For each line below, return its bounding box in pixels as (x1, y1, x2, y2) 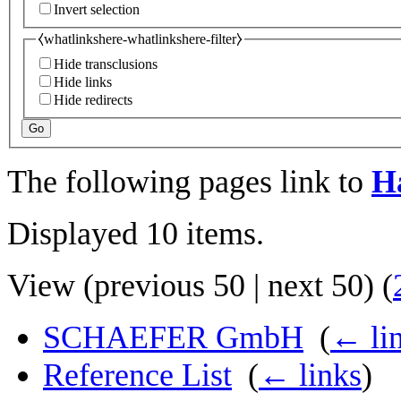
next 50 (268, 268, 363, 304)
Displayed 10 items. (7, 216, 264, 252)
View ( (7, 268, 94, 304)
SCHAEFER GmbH (43, 320, 303, 356)
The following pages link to (7, 164, 371, 200)
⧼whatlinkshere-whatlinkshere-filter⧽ (38, 30, 243, 47)
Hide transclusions (54, 56, 158, 73)
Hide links (54, 74, 112, 90)
